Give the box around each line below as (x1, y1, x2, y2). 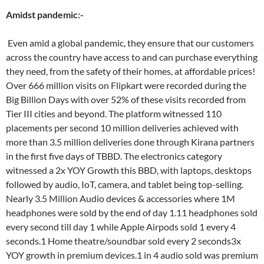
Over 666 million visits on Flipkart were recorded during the (6, 80, 246, 91)
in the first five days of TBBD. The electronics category (6, 150, 222, 161)
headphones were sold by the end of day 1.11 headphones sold (6, 207, 258, 218)
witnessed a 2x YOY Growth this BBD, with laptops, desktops (6, 164, 252, 176)
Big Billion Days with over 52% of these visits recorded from (6, 94, 246, 105)
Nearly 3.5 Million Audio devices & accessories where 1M (6, 193, 235, 204)
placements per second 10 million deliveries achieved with (6, 122, 239, 133)
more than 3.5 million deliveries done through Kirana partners (6, 136, 255, 147)
